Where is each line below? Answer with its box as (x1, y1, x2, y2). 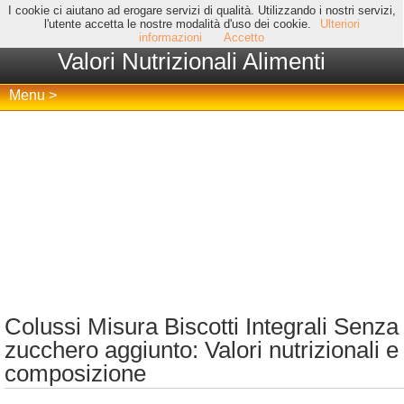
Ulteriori (319, 17, 360, 31)
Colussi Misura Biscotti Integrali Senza (5, 313, 399, 340)
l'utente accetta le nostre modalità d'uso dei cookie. (43, 17, 311, 31)
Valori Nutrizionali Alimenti (58, 48, 326, 75)
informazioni (139, 31, 203, 44)
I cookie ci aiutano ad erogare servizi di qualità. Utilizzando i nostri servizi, (7, 4, 396, 17)
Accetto (224, 31, 265, 44)
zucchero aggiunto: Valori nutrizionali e (5, 336, 399, 363)
